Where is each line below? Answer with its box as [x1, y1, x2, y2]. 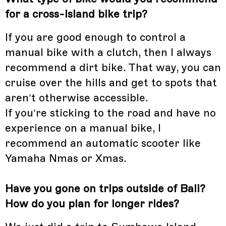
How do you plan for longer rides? [5, 197, 179, 211]
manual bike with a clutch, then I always [5, 46, 211, 60]
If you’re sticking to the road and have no [5, 106, 216, 120]
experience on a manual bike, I [5, 122, 161, 135]
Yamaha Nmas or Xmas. [5, 152, 127, 165]
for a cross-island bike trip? [5, 8, 147, 21]
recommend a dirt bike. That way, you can [5, 61, 221, 75]
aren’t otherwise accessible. [5, 91, 148, 105]
